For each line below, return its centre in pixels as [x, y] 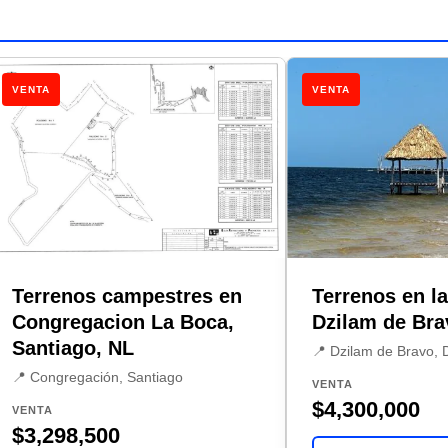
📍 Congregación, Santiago [98, 376]
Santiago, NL [73, 347]
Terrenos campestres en [127, 295]
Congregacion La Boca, [123, 321]
